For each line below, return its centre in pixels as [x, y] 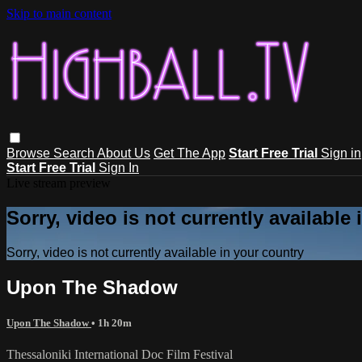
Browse [30, 153]
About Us [124, 153]
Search [75, 153]
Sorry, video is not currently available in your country [155, 252]
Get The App [189, 153]
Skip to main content [59, 13]
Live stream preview [59, 183]
